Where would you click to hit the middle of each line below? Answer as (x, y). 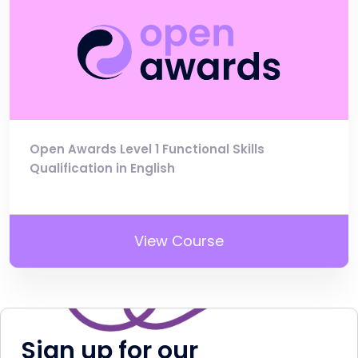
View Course (179, 241)
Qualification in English (102, 169)
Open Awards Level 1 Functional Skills (147, 149)
